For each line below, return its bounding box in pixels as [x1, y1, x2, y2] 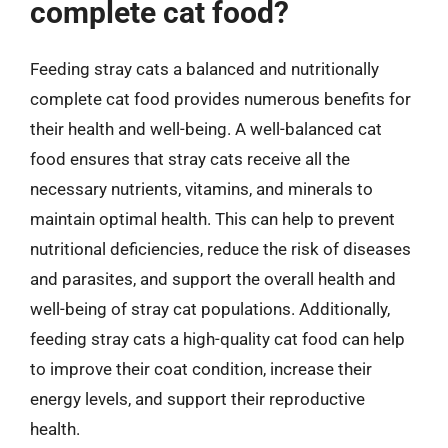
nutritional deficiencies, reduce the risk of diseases [30, 238, 411, 259]
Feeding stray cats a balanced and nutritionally [30, 58, 379, 79]
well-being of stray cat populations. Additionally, [30, 298, 390, 319]
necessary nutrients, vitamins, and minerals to [30, 178, 373, 199]
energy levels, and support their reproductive [30, 388, 365, 409]
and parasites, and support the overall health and [30, 268, 396, 289]
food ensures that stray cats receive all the [30, 148, 350, 169]
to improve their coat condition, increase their [30, 358, 372, 379]
